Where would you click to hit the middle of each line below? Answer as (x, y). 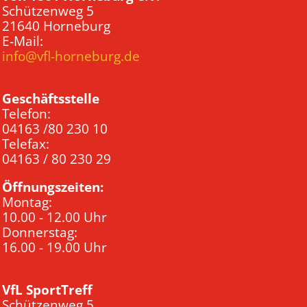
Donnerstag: (40, 233)
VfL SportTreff (47, 290)
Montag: (27, 202)
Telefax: (26, 144)
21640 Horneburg (56, 26)
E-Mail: (23, 41)
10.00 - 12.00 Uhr (54, 218)
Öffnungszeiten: (53, 187)
